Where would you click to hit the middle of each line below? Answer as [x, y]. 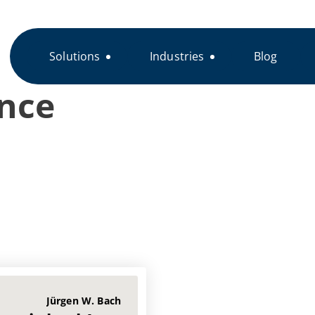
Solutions [75, 56]
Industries [177, 56]
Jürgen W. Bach [83, 301]
